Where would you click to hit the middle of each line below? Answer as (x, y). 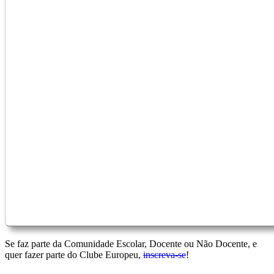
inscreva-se (165, 254)
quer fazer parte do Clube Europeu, (74, 254)
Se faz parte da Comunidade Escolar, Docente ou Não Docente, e (131, 243)
